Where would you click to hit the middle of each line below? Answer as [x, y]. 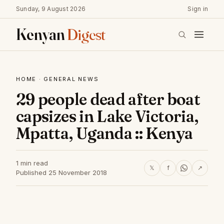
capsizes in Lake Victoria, [107, 116]
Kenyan [41, 34]
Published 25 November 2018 [61, 172]
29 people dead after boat [108, 99]
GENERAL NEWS [71, 79]
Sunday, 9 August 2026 [51, 9]
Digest [86, 34]
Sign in [198, 9]
